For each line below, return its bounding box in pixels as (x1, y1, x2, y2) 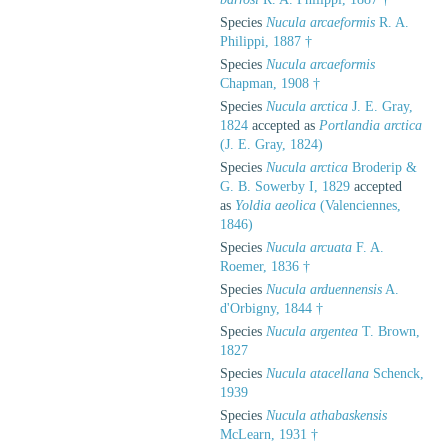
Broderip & (348, 159, 417, 175)
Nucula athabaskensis (266, 407, 387, 423)
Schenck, (369, 365, 424, 381)
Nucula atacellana (266, 365, 369, 381)
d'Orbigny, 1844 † (220, 300, 323, 316)
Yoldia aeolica (235, 197, 316, 213)
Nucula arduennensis (266, 281, 382, 297)
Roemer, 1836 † (220, 258, 310, 274)
